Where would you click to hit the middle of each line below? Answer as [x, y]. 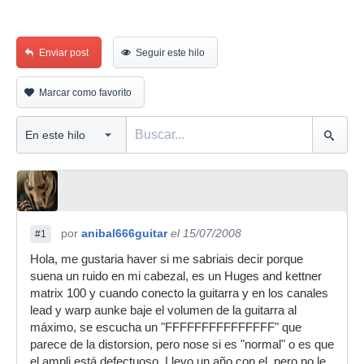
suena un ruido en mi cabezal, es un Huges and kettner [176, 276]
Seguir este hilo [170, 53]
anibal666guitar [124, 233]
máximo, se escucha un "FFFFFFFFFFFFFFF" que [166, 327]
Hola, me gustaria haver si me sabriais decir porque [167, 259]
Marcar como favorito [85, 93]
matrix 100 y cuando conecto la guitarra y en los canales [179, 293]
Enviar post [64, 53]
